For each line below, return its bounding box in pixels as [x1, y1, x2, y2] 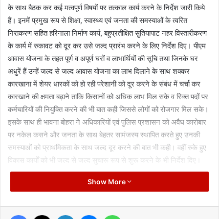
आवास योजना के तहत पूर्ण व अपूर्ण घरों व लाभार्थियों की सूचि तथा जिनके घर [8, 53, 198, 63]
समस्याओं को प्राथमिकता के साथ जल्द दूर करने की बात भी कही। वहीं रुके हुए [8, 142, 206, 152]
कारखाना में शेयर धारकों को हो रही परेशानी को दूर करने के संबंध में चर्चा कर [8, 79, 200, 88]
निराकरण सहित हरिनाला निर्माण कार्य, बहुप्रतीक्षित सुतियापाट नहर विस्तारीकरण [8, 28, 207, 38]
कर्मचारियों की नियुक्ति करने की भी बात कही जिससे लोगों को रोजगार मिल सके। [8, 104, 209, 114]
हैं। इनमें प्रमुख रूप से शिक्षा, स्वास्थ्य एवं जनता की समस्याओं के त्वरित [8, 15, 187, 25]
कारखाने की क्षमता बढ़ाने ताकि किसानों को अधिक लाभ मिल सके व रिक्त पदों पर [8, 91, 208, 101]
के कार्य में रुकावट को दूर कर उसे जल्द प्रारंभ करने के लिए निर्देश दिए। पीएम [8, 41, 206, 50]
